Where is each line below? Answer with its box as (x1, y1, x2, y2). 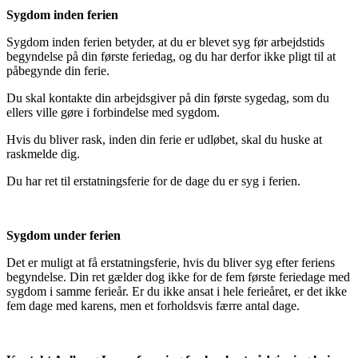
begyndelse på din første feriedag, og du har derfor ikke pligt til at (6, 49, 336, 63)
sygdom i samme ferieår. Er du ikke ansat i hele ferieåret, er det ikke (6, 284, 347, 298)
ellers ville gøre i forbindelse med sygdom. (6, 105, 226, 119)
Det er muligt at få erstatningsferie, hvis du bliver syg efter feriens (6, 255, 335, 269)
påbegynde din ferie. (6, 63, 109, 78)
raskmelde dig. (6, 146, 83, 161)
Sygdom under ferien (6, 228, 121, 242)
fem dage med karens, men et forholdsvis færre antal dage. (6, 298, 303, 312)
